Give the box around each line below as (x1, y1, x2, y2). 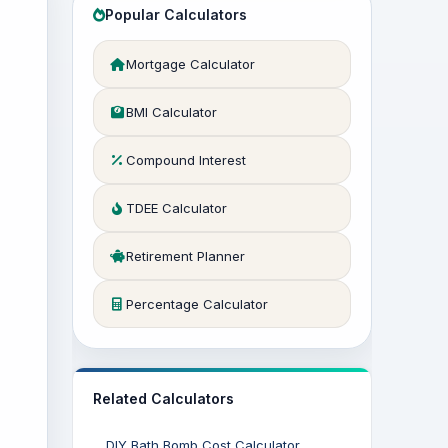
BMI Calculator (126, 104, 217, 120)
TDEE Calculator (126, 200, 227, 216)
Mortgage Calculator (126, 56, 255, 72)
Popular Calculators (105, 6, 247, 23)
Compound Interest (126, 152, 246, 168)
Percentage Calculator (126, 296, 268, 312)
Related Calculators (93, 390, 234, 407)
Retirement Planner (126, 248, 245, 264)
